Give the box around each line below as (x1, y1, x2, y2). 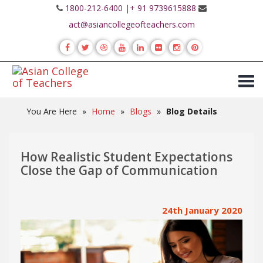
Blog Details (166, 106, 217, 117)
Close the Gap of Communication (21, 162, 218, 178)
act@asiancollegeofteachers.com (68, 19, 195, 30)
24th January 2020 (162, 204, 242, 216)
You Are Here (26, 106, 77, 117)
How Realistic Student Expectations (21, 149, 232, 165)
